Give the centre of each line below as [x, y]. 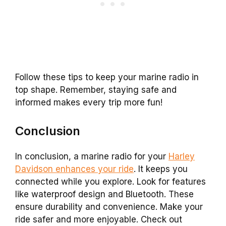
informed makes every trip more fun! [89, 103]
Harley [182, 156]
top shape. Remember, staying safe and [96, 90]
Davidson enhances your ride [74, 169]
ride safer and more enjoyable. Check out [99, 219]
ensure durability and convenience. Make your [109, 207]
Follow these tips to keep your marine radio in [107, 77]
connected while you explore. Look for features [110, 181]
